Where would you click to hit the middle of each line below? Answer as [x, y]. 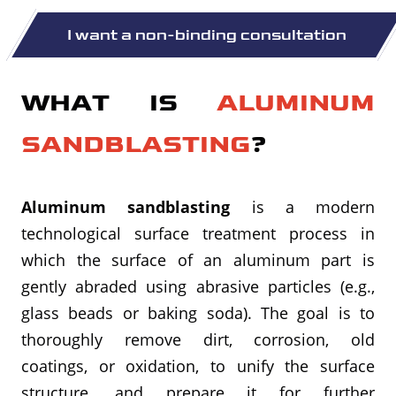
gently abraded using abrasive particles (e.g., [198, 286]
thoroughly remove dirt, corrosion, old [198, 339]
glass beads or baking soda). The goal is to [198, 313]
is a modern [302, 207]
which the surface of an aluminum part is [198, 260]
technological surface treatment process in [198, 233]
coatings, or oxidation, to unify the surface [198, 366]
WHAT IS [119, 103]
